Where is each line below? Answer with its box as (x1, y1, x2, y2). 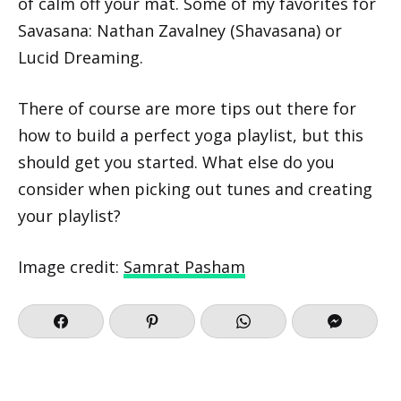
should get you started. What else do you (18, 150, 335, 173)
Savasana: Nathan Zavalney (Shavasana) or (18, 19, 342, 41)
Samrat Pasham (124, 255, 245, 277)
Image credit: (18, 255, 124, 277)
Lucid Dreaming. (18, 46, 143, 68)
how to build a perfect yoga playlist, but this (18, 124, 363, 146)
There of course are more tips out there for (18, 97, 356, 119)
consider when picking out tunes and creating (18, 177, 372, 200)
